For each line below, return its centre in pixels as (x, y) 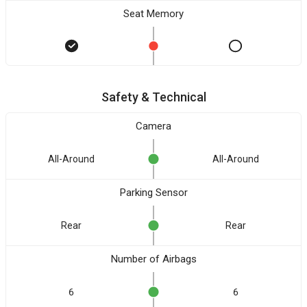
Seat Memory (153, 14)
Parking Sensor (153, 193)
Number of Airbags (153, 259)
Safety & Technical (153, 97)
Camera (153, 126)
